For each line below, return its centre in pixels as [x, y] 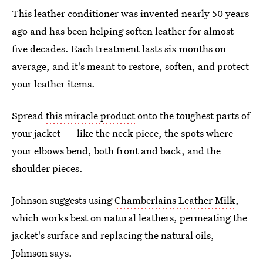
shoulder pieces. [47, 168]
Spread [29, 116]
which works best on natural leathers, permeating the [129, 218]
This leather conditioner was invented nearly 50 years [130, 14]
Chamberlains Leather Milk [175, 200]
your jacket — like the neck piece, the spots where [122, 133]
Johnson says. [42, 253]
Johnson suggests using [63, 200]
